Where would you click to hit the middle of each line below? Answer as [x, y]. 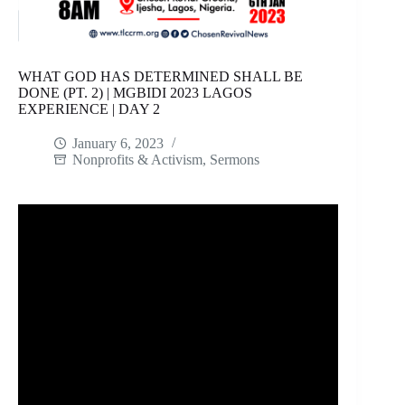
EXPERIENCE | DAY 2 [89, 109]
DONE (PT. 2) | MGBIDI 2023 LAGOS [135, 93]
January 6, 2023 [118, 144]
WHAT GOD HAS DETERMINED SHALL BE [160, 77]
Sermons [235, 160]
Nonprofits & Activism [137, 160]
